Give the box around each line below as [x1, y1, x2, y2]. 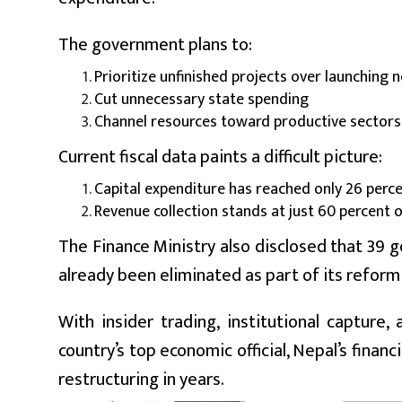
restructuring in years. [58, 363, 224, 395]
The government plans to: [58, 29, 252, 60]
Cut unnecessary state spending [94, 85, 309, 113]
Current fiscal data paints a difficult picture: [58, 141, 382, 172]
